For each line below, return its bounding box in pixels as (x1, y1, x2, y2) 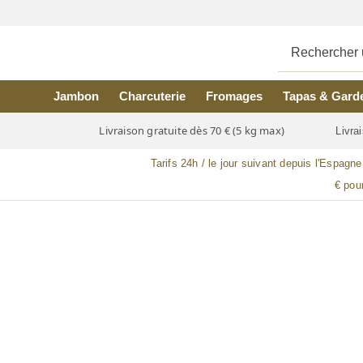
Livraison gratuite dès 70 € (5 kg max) (96, 123, 288, 139)
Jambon (53, 89, 100, 103)
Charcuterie (119, 89, 186, 103)
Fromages (205, 89, 263, 103)
